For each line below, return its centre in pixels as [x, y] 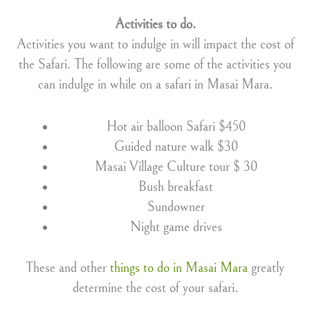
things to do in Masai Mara [179, 268]
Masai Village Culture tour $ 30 [176, 167]
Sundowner [176, 207]
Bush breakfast [176, 187]
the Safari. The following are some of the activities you [155, 65]
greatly [266, 268]
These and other [68, 268]
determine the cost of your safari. [155, 288]
